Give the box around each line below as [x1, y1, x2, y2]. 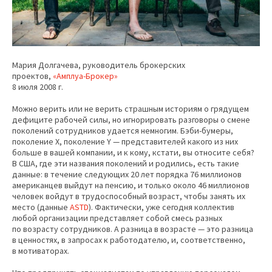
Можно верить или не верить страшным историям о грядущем [12, 103, 249, 115]
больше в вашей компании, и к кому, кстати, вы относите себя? [12, 147, 254, 158]
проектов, [12, 70, 53, 82]
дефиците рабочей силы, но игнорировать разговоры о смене [12, 114, 250, 126]
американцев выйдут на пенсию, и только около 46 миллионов [12, 180, 250, 191]
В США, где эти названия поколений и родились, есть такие [12, 158, 239, 169]
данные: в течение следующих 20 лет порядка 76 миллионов [12, 169, 242, 180]
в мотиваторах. [12, 245, 69, 257]
